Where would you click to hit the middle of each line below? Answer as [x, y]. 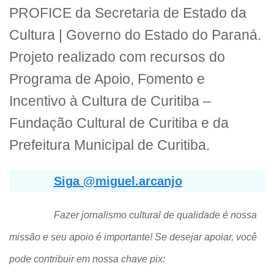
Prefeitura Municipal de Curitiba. [109, 145]
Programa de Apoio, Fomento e [107, 79]
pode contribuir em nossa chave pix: [87, 259]
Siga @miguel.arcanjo [118, 181]
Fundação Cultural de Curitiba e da [119, 123]
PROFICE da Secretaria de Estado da [128, 13]
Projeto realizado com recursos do [117, 57]
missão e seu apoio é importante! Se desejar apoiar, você [133, 237]
